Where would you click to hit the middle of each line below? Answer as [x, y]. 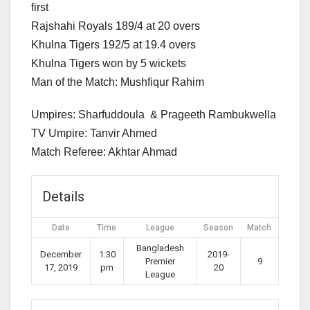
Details [63, 197]
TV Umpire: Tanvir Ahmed [94, 134]
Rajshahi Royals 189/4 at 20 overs [116, 26]
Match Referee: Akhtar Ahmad [104, 152]
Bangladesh [160, 248]
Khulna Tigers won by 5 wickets [109, 64]
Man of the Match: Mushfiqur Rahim [118, 82]
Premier [160, 262]
